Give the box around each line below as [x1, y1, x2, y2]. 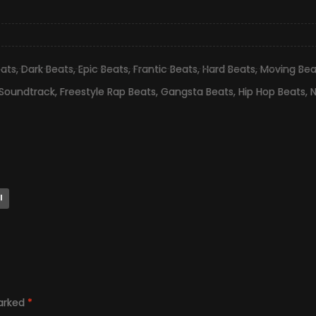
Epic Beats [78, 61, 128, 76]
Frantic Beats [133, 61, 197, 76]
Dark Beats [21, 61, 73, 76]
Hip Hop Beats [238, 84, 305, 99]
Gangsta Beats [161, 84, 233, 99]
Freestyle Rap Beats [60, 84, 156, 99]
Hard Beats [202, 61, 255, 76]
